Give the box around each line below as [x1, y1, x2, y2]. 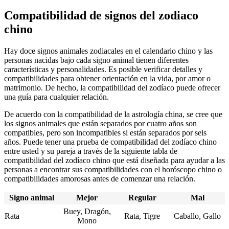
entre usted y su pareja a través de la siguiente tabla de [4, 147, 177, 156]
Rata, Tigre [124, 212, 160, 221]
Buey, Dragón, [63, 207, 111, 216]
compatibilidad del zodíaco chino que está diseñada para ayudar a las [4, 156, 225, 165]
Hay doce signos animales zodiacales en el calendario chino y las [4, 47, 213, 56]
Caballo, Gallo [174, 212, 221, 221]
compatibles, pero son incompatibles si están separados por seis [4, 128, 207, 138]
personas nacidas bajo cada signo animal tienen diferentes [4, 56, 189, 65]
